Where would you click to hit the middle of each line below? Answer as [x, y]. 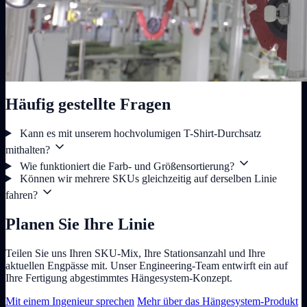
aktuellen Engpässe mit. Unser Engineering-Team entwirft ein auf [147, 265]
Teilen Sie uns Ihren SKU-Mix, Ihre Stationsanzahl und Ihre [135, 253]
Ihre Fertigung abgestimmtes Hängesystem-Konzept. [119, 278]
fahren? [22, 195]
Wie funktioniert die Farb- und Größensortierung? [127, 166]
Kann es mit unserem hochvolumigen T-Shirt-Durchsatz [140, 133]
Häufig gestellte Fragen [88, 104]
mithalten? [28, 149]
